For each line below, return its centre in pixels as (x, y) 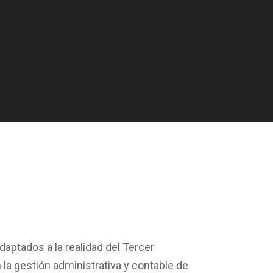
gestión (33, 265)
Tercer (139, 247)
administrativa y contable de (120, 265)
